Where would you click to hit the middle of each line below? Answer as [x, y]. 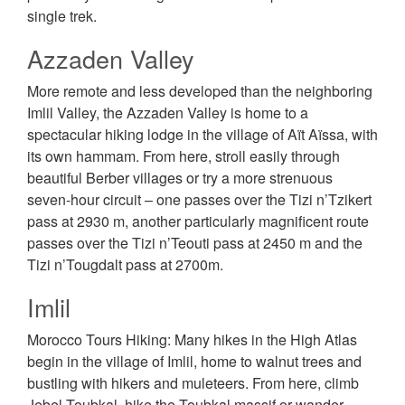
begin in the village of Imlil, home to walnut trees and [194, 362]
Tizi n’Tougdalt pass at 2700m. [125, 265]
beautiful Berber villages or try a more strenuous [180, 178]
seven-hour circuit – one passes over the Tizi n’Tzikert [199, 200]
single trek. [62, 16]
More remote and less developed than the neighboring [200, 91]
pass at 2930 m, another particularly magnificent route [198, 221]
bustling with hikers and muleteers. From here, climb [193, 383]
